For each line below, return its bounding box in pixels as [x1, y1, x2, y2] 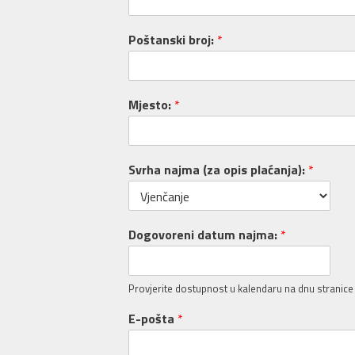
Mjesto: [128, 95, 174, 115]
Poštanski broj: [128, 30, 217, 50]
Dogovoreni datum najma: [128, 225, 281, 245]
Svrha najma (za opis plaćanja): [128, 160, 308, 180]
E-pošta [128, 309, 177, 329]
